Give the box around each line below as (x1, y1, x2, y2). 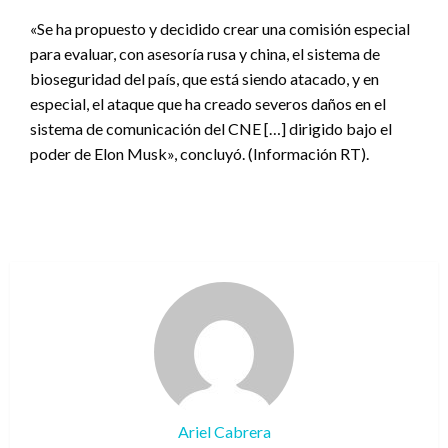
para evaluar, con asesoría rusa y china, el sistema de (30, 44, 380, 64)
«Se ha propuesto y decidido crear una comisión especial (30, 19, 410, 39)
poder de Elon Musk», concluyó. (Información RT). (30, 144, 369, 164)
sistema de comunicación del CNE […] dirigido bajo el (30, 119, 392, 139)
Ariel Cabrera (177, 422, 271, 442)
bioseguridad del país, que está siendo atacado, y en (30, 69, 379, 89)
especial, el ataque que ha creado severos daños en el (30, 94, 386, 114)
